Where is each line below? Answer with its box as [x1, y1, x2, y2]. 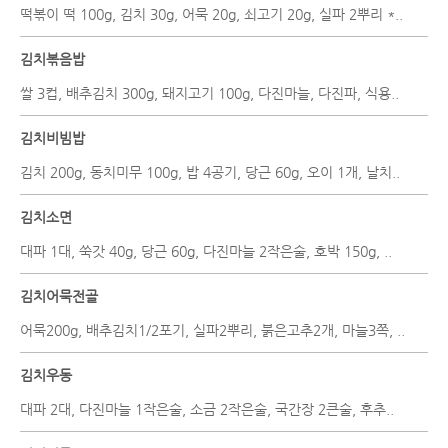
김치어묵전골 [20, 288, 98, 304]
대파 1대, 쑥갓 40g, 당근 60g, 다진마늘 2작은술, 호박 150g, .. [20, 243, 392, 259]
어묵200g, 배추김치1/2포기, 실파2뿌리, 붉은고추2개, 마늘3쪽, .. [20, 322, 405, 338]
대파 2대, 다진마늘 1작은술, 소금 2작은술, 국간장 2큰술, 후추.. [20, 401, 394, 417]
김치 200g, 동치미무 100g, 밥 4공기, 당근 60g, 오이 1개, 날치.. [20, 164, 400, 180]
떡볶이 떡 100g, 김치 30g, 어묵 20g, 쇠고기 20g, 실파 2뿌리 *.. [20, 6, 403, 22]
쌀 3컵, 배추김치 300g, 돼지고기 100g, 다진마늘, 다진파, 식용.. [20, 85, 399, 101]
